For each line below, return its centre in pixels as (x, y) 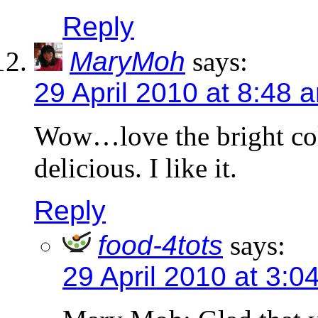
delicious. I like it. (136, 168)
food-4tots (160, 246)
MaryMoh (127, 62)
